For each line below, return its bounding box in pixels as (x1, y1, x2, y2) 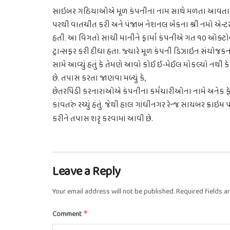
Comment (52, 208, 83, 220)
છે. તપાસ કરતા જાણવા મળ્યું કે (52, 72, 145, 86)
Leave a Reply (52, 161, 121, 182)
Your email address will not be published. (52, 185, 175, 198)
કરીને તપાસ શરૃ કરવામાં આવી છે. (52, 112, 153, 126)
